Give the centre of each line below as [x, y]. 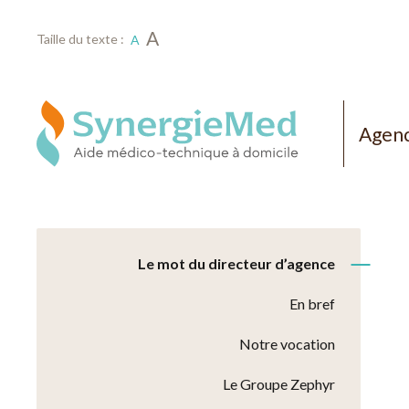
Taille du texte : [81, 39]
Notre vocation [287, 344]
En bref [312, 304]
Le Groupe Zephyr [278, 384]
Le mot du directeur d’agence [236, 264]
